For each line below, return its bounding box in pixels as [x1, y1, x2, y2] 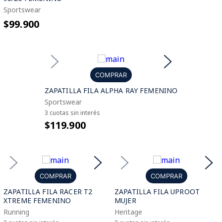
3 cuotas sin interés [44, 109, 100, 117]
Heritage [114, 207, 142, 217]
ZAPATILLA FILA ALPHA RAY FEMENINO [44, 86, 178, 95]
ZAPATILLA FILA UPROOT [114, 187, 200, 196]
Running [3, 207, 29, 217]
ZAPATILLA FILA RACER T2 [3, 187, 93, 196]
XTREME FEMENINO [3, 196, 71, 205]
